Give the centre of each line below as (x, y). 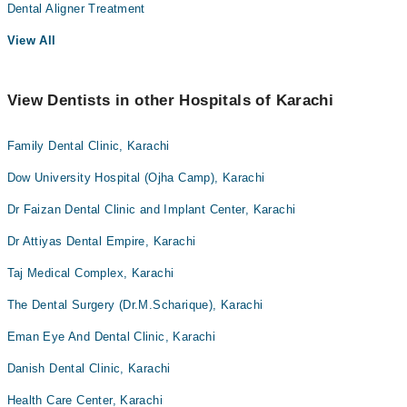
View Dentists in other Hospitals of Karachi (170, 101)
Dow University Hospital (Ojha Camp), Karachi (136, 178)
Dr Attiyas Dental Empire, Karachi (101, 242)
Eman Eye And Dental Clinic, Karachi (111, 337)
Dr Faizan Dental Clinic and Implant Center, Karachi (151, 210)
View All (31, 41)
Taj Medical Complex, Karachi (90, 273)
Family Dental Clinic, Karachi (88, 146)
